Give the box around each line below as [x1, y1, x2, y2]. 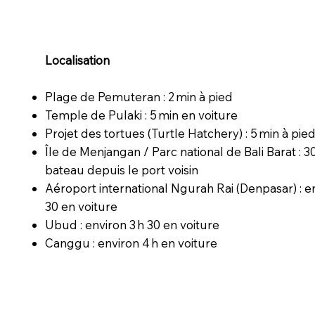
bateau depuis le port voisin [45, 162, 199, 178]
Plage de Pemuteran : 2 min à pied [45, 89, 233, 105]
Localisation [45, 53, 110, 68]
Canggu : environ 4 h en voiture [45, 236, 218, 251]
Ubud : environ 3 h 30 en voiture [45, 217, 220, 233]
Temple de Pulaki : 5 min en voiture [45, 108, 238, 123]
